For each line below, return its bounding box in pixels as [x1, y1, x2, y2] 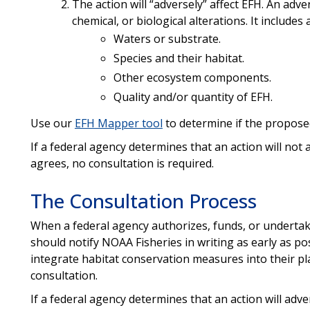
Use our [30, 115, 75, 131]
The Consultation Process [30, 187, 257, 214]
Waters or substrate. [113, 30, 221, 46]
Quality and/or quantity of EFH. [113, 89, 273, 104]
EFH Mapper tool [74, 115, 163, 131]
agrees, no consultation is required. [30, 155, 214, 171]
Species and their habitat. [113, 50, 244, 66]
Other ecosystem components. [113, 69, 271, 85]
